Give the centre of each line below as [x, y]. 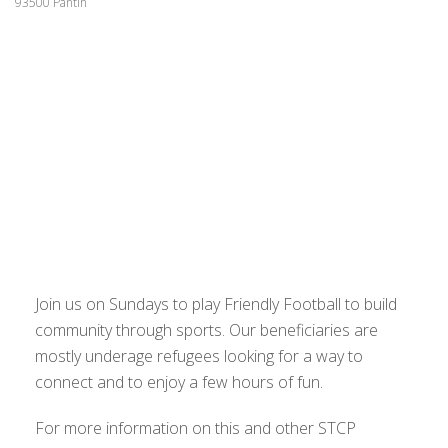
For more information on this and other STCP [195, 428]
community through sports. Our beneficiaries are [206, 330]
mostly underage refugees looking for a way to [199, 356]
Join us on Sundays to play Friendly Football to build [216, 304]
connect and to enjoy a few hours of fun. [179, 382]
